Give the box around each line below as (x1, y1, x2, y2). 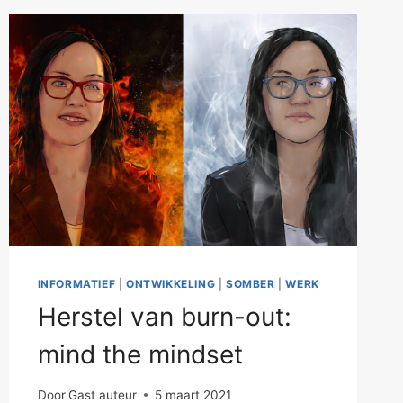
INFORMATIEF (37, 277, 116, 291)
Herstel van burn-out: (37, 301, 291, 333)
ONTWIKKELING (126, 277, 216, 291)
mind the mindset (37, 339, 243, 371)
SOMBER (225, 277, 275, 291)
